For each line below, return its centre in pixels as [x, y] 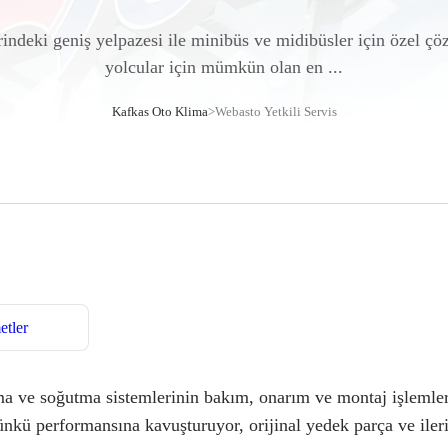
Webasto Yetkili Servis [275, 111]
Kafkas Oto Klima [159, 111]
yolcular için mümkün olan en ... [224, 67]
